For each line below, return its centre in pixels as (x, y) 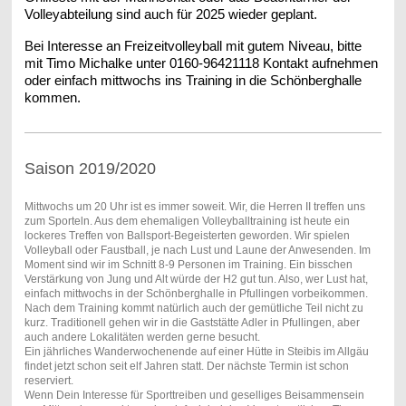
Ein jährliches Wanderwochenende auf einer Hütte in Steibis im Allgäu (196, 351)
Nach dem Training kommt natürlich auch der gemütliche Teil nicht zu (193, 308)
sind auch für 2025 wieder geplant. (216, 14)
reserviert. (50, 380)
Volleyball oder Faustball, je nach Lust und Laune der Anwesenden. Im (197, 250)
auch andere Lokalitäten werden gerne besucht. (142, 337)
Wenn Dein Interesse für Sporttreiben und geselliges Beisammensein (194, 395)
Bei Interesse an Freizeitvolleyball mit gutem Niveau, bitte (193, 46)
